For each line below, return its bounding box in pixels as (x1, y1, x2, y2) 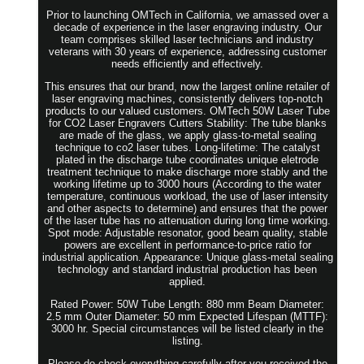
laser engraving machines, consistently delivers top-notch (52, 92, 323, 105)
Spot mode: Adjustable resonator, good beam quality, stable (47, 226, 327, 239)
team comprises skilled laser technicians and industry (61, 32, 314, 45)
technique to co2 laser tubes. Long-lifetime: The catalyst (54, 141, 320, 154)
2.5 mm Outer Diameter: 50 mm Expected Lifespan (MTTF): (46, 310, 329, 323)
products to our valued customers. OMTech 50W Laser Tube (45, 104, 330, 117)
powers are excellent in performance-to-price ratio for (63, 238, 311, 251)
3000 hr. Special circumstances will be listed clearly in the (51, 322, 324, 335)
